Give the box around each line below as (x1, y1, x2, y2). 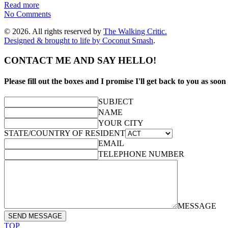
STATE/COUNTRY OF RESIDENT (4, 129, 125, 138)
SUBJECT (98, 97, 133, 106)
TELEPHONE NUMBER (98, 150, 184, 159)
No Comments (4, 9, 51, 18)
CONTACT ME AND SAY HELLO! (4, 54, 156, 66)
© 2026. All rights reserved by (4, 26, 103, 36)
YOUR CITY (98, 119, 144, 128)
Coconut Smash (102, 36, 153, 45)
